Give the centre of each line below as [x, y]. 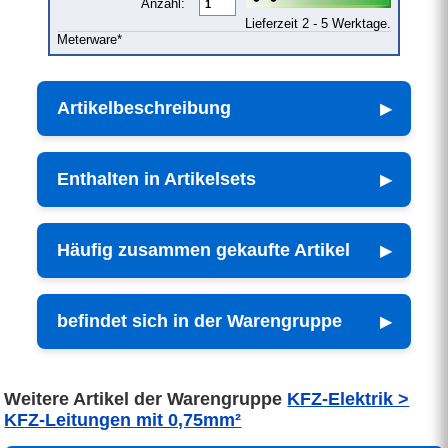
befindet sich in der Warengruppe [200, 321]
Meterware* [89, 40]
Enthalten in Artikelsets [157, 179]
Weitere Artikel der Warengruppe [146, 399]
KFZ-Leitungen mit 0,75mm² [123, 420]
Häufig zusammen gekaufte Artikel [204, 250]
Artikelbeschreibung [144, 108]
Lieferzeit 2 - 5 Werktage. [318, 24]
